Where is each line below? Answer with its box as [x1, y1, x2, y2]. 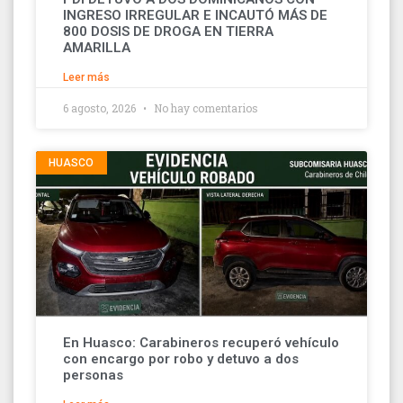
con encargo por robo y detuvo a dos [63, 350, 299, 367]
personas [63, 366, 123, 383]
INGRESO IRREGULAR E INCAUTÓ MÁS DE [63, 6, 327, 23]
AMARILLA [63, 39, 130, 56]
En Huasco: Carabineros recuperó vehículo [63, 334, 339, 351]
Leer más [63, 70, 110, 84]
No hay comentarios [151, 100, 258, 115]
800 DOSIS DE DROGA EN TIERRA [63, 22, 273, 40]
